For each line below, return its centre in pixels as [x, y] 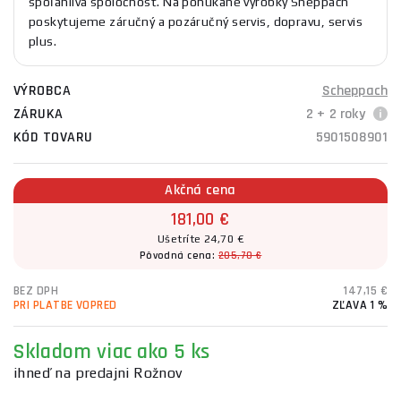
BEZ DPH [36, 291]
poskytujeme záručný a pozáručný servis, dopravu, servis [196, 21]
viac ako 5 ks [154, 352]
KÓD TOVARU [53, 137]
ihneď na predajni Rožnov [98, 373]
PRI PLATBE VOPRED [65, 305]
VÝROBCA [43, 91]
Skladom [53, 352]
